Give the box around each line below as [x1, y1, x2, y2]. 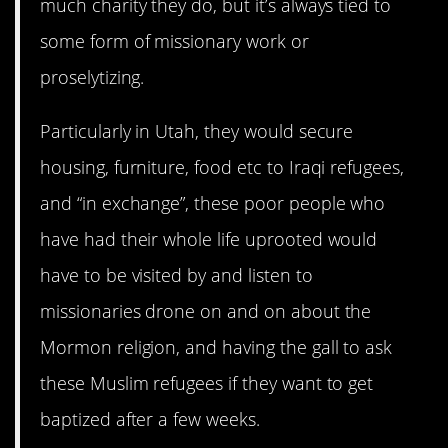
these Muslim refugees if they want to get [40, 371, 374, 396]
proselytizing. [40, 65, 145, 90]
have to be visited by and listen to [40, 263, 313, 288]
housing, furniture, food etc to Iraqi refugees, [40, 155, 405, 180]
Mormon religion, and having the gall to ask [40, 335, 393, 360]
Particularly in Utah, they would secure [40, 119, 354, 144]
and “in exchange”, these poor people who [40, 191, 386, 216]
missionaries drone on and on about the [40, 299, 372, 324]
